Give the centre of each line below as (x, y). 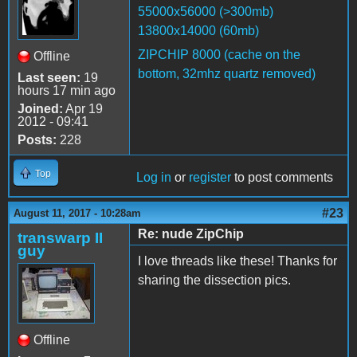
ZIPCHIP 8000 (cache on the (219, 55)
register (210, 178)
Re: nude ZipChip (191, 234)
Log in (154, 178)
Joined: (40, 109)
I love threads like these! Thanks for (237, 261)
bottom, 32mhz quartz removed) (227, 74)
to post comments (282, 178)
